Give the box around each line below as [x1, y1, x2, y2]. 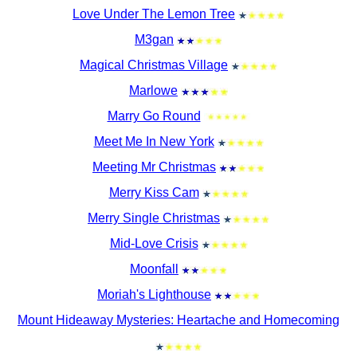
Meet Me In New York [93, 135, 214, 148]
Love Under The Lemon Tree [73, 7, 235, 21]
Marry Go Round [107, 109, 201, 123]
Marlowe [129, 84, 178, 97]
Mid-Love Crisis [109, 237, 198, 250]
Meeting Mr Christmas [92, 160, 216, 174]
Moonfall [130, 262, 178, 276]
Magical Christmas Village [80, 58, 228, 72]
